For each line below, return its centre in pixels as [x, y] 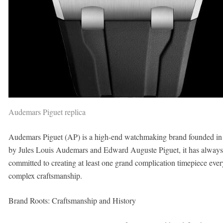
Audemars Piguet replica [47, 112]
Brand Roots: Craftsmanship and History [72, 200]
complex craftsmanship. [45, 175]
